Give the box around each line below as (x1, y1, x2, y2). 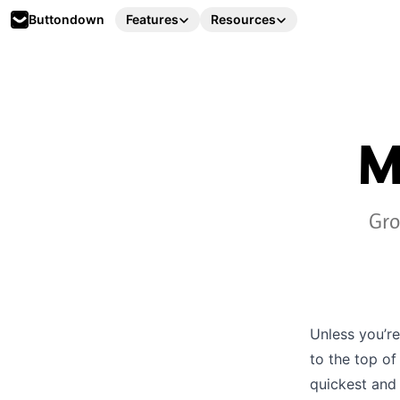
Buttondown (29, 12, 104, 27)
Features (126, 12, 179, 27)
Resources (211, 12, 276, 27)
